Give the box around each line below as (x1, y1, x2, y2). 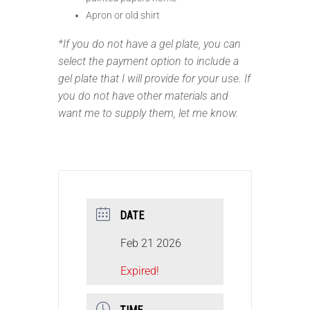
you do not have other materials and (58, 89, 228, 103)
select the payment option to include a (58, 55, 239, 69)
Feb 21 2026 (120, 237, 181, 250)
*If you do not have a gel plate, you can (58, 37, 241, 51)
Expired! (120, 264, 159, 278)
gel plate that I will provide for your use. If (58, 72, 250, 86)
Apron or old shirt (86, 10, 160, 21)
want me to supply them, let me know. (58, 107, 239, 120)
